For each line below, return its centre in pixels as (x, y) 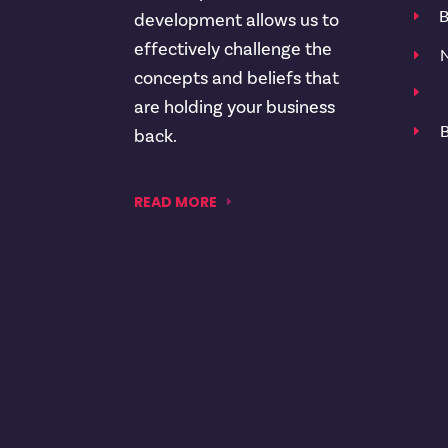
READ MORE (176, 201)
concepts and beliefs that (237, 78)
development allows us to (237, 20)
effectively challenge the (233, 49)
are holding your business (235, 107)
